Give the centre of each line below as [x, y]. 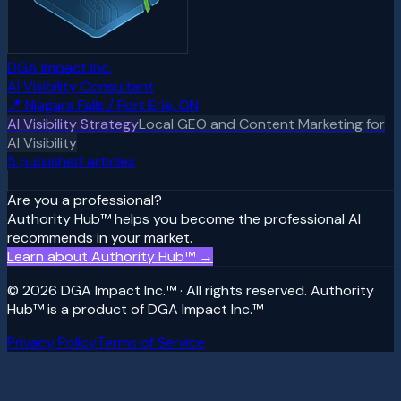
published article [72, 161]
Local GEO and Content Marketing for [262, 124]
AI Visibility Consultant [81, 86]
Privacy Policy [52, 342]
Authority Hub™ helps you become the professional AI [184, 218]
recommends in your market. [100, 237]
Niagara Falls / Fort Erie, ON [112, 105]
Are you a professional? [85, 200]
